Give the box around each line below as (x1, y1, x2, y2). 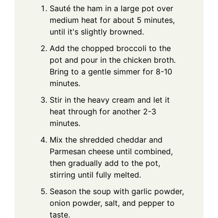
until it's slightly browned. (50, 26, 144, 36)
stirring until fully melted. (50, 169, 141, 180)
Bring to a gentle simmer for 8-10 (50, 66, 172, 76)
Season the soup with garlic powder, (50, 186, 184, 196)
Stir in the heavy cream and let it (50, 94, 170, 105)
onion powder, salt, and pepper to (50, 198, 175, 208)
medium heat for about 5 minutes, (50, 15, 175, 25)
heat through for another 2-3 (50, 106, 156, 116)
